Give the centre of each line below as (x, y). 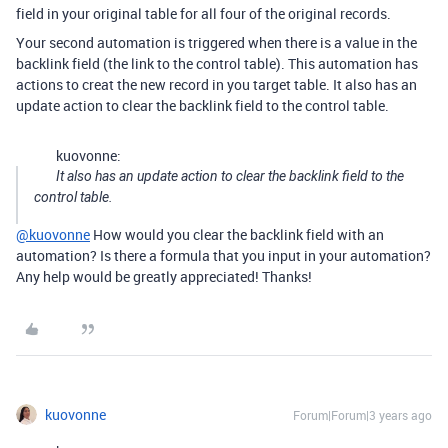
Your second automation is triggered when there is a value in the (216, 42)
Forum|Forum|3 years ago (362, 414)
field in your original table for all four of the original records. (203, 13)
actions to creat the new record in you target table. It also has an (216, 84)
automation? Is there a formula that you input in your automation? (223, 255)
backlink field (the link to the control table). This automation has (217, 63)
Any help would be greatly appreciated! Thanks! (164, 276)
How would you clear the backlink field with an (237, 234)
